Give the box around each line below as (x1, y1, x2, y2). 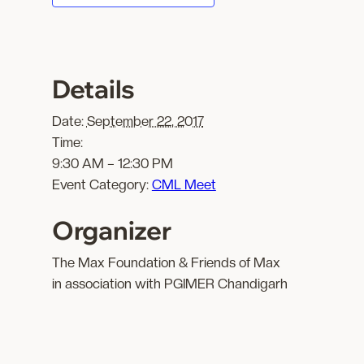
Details (51, 72, 136, 105)
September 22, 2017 (86, 112, 204, 129)
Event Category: (51, 175, 149, 193)
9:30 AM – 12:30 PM (51, 154, 173, 171)
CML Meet (151, 175, 216, 193)
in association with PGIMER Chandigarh (51, 275, 288, 292)
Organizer (51, 214, 171, 247)
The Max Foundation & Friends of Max (51, 254, 280, 271)
